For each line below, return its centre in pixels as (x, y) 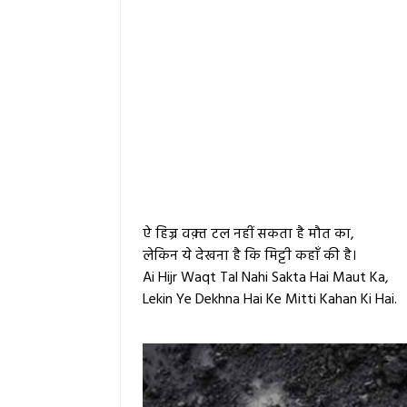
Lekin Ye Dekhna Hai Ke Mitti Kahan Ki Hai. (270, 300)
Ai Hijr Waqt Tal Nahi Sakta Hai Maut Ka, (266, 278)
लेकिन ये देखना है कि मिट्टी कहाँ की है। (249, 257)
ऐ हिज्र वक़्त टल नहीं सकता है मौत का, (248, 235)
